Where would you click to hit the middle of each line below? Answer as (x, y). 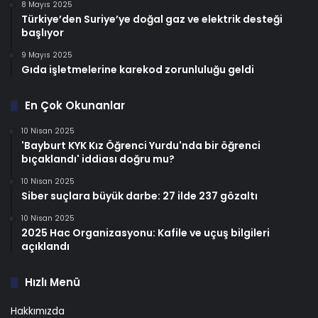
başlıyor (43, 33)
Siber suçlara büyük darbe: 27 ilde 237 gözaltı (139, 196)
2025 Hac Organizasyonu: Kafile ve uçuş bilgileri (146, 233)
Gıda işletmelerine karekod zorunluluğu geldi (138, 70)
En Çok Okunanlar (75, 106)
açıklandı (45, 247)
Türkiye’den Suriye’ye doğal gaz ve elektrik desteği (152, 20)
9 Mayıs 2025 (47, 55)
